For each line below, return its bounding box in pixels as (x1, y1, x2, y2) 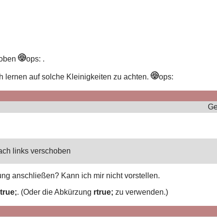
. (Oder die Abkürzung (17, 187, 94, 196)
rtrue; (93, 187, 114, 196)
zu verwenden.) (113, 187, 169, 196)
